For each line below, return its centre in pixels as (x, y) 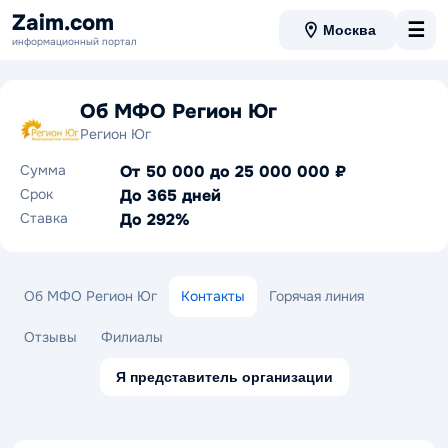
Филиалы (132, 337)
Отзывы (50, 337)
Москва (349, 30)
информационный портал (74, 41)
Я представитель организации (224, 377)
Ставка (44, 218)
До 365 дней (170, 195)
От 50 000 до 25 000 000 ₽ (233, 171)
